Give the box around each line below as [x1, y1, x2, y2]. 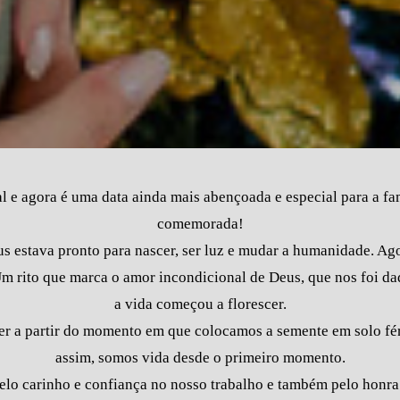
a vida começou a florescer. [113, 296, 287, 313]
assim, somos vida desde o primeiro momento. [54, 349, 346, 367]
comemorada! [156, 215, 244, 233]
